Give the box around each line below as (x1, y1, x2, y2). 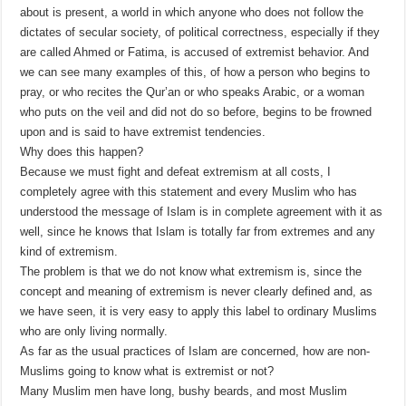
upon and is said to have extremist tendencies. (20, 125, 266, 140)
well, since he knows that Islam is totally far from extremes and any (20, 225, 376, 239)
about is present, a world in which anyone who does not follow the (20, 5, 364, 20)
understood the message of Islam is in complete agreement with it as (20, 205, 383, 219)
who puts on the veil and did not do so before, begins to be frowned (20, 105, 372, 120)
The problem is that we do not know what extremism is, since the (20, 265, 362, 279)
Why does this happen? (20, 145, 144, 159)
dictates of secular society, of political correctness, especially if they (20, 25, 381, 40)
